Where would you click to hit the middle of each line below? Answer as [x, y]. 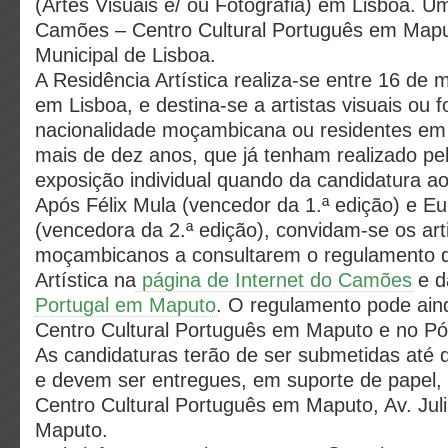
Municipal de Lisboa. [125, 55]
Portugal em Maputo [125, 305]
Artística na [85, 280]
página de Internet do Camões [274, 280]
